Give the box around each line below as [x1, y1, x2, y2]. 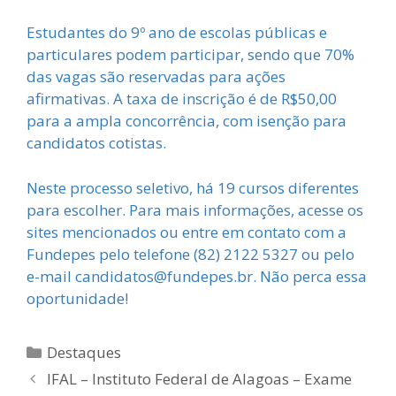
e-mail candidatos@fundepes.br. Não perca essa [27, 265, 367, 286]
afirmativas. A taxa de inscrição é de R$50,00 [27, 88, 337, 110]
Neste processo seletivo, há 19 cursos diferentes [27, 177, 359, 198]
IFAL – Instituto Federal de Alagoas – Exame [47, 368, 353, 389]
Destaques [47, 341, 122, 362]
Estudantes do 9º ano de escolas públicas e [27, 22, 327, 43]
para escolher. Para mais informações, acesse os [27, 199, 363, 220]
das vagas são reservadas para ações [27, 66, 286, 88]
